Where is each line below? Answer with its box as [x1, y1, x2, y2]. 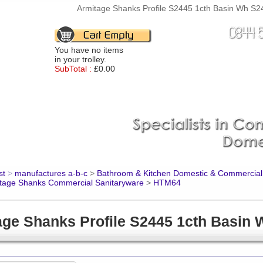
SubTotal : [54, 64, 92, 73]
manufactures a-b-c [15, 168, 87, 178]
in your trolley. [54, 55, 106, 64]
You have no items [54, 45, 123, 55]
